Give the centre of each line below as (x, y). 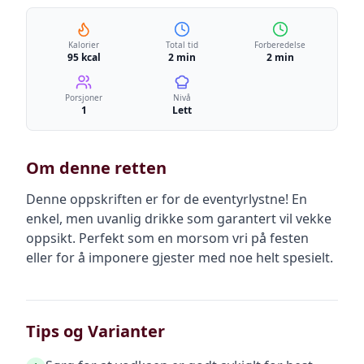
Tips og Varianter (95, 331)
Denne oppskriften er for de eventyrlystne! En (167, 199)
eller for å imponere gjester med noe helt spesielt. (180, 258)
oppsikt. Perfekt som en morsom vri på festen (167, 238)
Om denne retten (96, 168)
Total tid (182, 45)
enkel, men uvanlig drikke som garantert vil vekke (179, 219)
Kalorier (84, 45)
